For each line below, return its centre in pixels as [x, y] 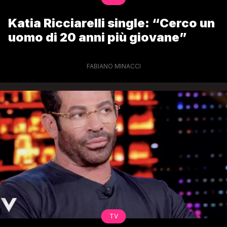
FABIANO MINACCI [113, 66]
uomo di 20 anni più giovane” [98, 37]
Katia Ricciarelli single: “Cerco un [111, 23]
